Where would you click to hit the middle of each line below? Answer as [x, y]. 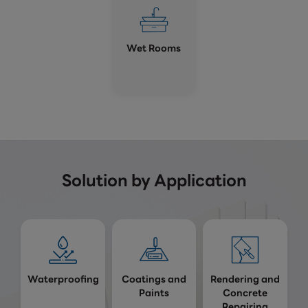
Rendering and [245, 279]
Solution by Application [154, 180]
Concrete [245, 293]
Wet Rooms [154, 48]
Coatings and [154, 279]
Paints [154, 293]
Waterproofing [63, 279]
